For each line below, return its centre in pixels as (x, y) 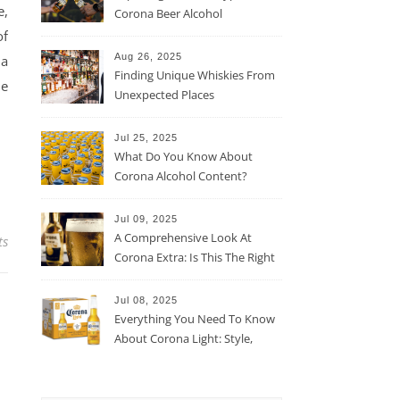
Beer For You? (151, 277)
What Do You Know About (183, 156)
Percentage (144, 33)
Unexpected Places (164, 95)
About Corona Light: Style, (183, 338)
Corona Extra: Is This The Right (195, 257)
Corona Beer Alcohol (168, 13)
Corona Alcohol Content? (181, 176)
